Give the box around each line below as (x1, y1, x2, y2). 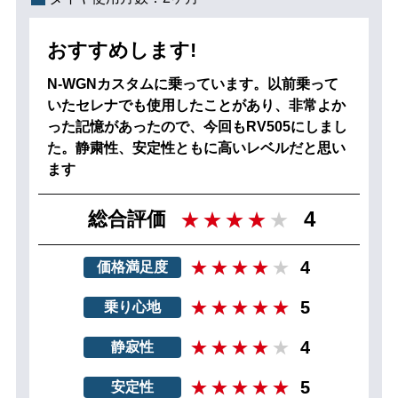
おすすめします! (46, 38, 196, 61)
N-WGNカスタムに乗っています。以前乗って (46, 76, 338, 92)
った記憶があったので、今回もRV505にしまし (46, 118, 347, 134)
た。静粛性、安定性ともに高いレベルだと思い (46, 139, 346, 155)
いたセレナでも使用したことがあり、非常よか (46, 97, 346, 113)
